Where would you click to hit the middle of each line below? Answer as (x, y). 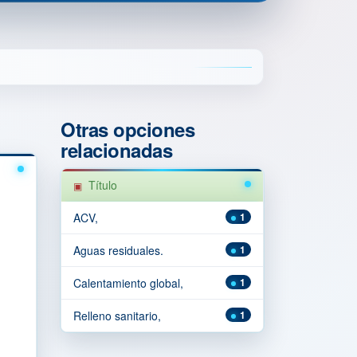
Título (103, 185)
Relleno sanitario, (117, 316)
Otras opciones (128, 129)
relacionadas (117, 150)
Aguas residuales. (118, 250)
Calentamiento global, (128, 283)
